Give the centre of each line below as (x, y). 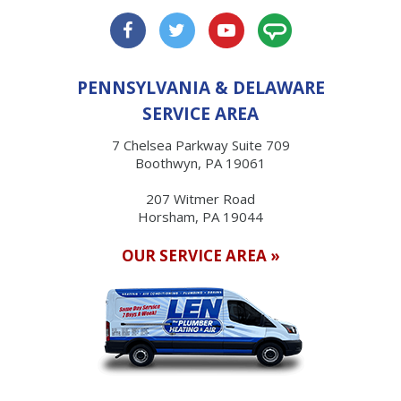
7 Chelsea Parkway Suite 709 (200, 145)
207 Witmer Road (200, 199)
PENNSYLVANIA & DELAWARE (200, 88)
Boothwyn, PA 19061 (200, 163)
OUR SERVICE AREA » (200, 256)
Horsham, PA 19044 (200, 217)
